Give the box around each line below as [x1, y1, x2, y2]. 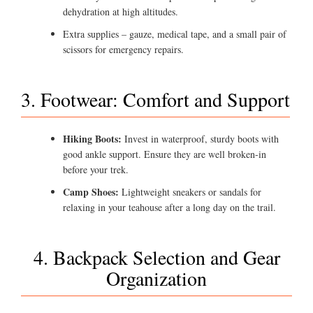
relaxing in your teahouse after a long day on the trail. [63, 201, 276, 214]
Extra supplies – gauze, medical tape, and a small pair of [63, 27, 286, 41]
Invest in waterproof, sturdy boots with [122, 132, 279, 146]
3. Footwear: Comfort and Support [21, 86, 290, 113]
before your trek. [63, 163, 129, 177]
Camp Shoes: [63, 184, 119, 200]
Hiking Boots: [63, 131, 122, 147]
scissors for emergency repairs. [63, 43, 184, 57]
